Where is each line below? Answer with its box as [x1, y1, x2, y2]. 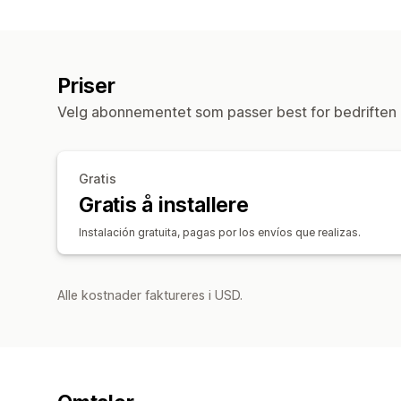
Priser [57, 73, 115, 98]
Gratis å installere [79, 192, 249, 218]
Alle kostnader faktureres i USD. [57, 286, 243, 303]
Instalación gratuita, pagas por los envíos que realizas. [79, 225, 361, 239]
